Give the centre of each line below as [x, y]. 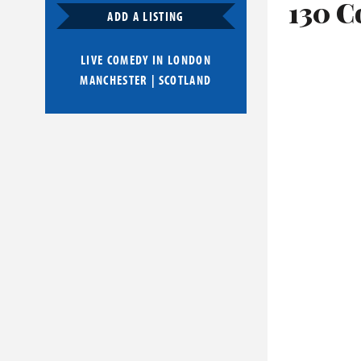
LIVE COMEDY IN [124, 60]
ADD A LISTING [146, 17]
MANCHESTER [114, 80]
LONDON [189, 60]
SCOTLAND [185, 80]
